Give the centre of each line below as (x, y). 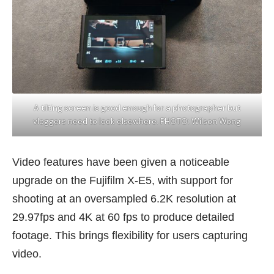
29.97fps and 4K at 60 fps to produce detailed (123, 217)
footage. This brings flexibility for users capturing (130, 235)
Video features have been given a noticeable (121, 162)
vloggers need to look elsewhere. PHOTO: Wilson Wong (137, 121)
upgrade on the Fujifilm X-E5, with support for (123, 180)
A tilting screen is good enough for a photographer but (137, 108)
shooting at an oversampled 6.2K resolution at (124, 198)
